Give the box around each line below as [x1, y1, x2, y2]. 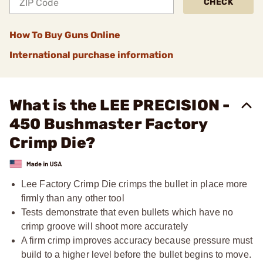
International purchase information [9, 49, 173, 60]
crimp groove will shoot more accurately [21, 221, 188, 231]
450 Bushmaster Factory [9, 115, 208, 133]
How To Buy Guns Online [9, 29, 120, 41]
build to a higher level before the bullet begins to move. [21, 249, 251, 259]
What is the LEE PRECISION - [9, 96, 230, 114]
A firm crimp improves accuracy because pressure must [21, 235, 253, 245]
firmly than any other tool [21, 193, 124, 203]
